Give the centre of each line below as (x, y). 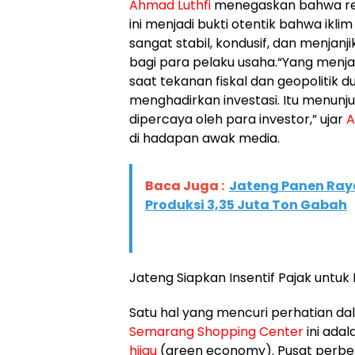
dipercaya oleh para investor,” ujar (238, 120)
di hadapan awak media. (204, 139)
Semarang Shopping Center (216, 332)
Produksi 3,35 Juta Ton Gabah (246, 205)
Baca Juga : (185, 186)
